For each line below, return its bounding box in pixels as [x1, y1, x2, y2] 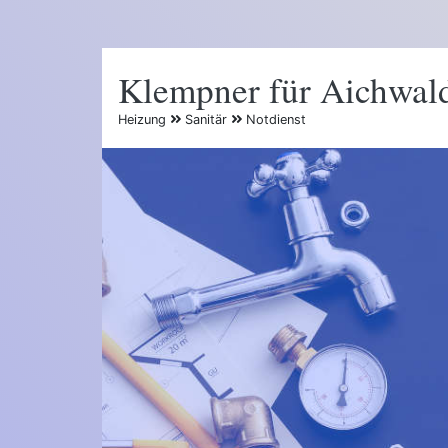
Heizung [118, 111, 170, 127]
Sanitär [181, 111, 231, 127]
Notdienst [242, 111, 306, 127]
